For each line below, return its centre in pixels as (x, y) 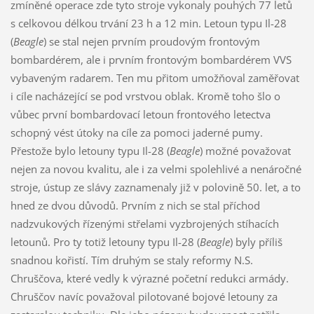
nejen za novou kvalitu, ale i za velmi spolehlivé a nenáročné (156, 169)
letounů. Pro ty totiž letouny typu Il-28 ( (105, 241)
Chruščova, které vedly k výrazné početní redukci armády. (149, 278)
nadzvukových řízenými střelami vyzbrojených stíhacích (144, 223)
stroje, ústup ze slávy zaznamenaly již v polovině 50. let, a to (155, 187)
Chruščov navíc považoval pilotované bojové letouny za (144, 296)
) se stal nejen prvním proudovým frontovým (151, 41)
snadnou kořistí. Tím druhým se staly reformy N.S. (131, 260)
